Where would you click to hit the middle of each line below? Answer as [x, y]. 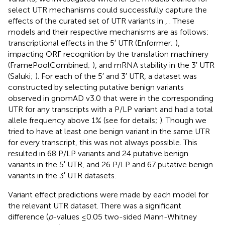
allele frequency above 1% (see [64, 120]
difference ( [28, 216]
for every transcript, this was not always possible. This [103, 142]
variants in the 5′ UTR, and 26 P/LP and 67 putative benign [110, 164]
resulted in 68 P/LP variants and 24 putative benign [98, 153]
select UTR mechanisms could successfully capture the [107, 10]
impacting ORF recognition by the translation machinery [108, 54]
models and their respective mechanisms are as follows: [108, 32]
